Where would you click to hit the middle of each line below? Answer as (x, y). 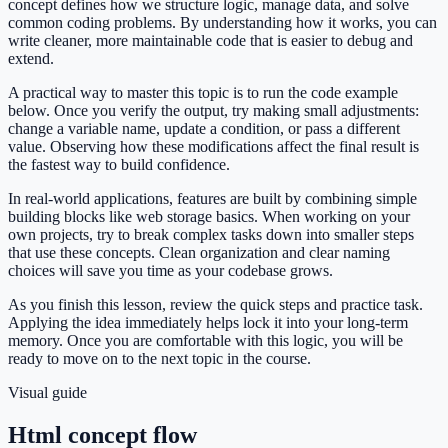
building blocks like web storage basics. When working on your (209, 217)
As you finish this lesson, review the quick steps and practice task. (215, 305)
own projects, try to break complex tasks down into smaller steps (211, 235)
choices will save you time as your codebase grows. (170, 271)
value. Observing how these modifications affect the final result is (213, 147)
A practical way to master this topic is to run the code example (203, 93)
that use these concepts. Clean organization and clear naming (199, 253)
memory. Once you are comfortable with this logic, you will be (205, 341)
